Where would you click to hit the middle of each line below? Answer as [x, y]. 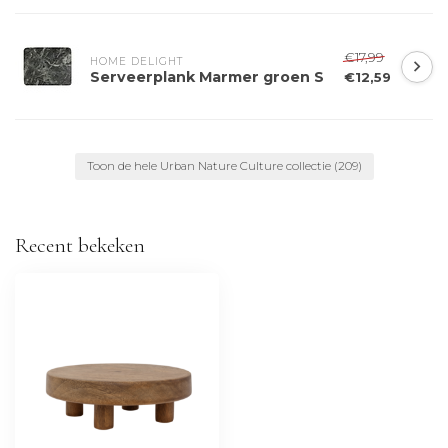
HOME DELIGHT [136, 61]
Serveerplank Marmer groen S [207, 76]
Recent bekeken [80, 246]
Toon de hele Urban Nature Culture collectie [210, 166]
